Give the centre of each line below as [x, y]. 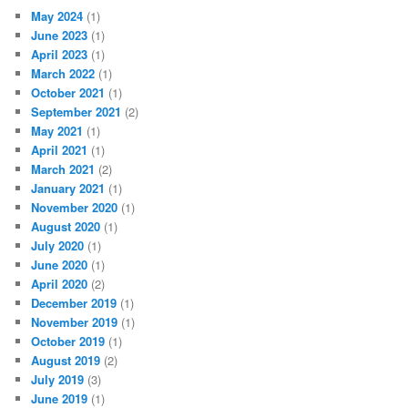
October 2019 [68, 342]
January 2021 [68, 189]
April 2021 [60, 150]
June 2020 [60, 265]
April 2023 [60, 55]
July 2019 [58, 380]
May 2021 [57, 131]
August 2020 [66, 227]
